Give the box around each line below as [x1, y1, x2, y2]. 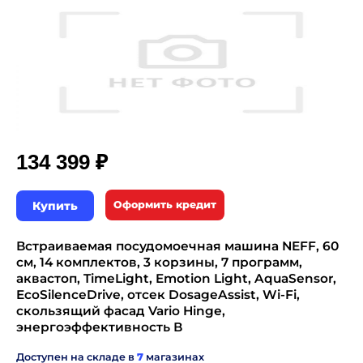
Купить [32, 199, 78, 213]
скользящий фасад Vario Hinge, [16, 303, 225, 318]
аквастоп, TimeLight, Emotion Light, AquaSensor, [16, 271, 336, 286]
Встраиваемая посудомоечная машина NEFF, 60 [16, 238, 339, 254]
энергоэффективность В [16, 319, 182, 335]
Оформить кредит [113, 199, 216, 211]
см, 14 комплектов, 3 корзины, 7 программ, [16, 254, 302, 270]
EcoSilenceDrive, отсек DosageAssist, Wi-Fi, [16, 287, 300, 302]
